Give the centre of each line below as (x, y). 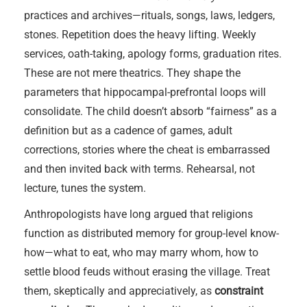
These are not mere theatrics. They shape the (132, 73)
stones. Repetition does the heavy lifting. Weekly (140, 35)
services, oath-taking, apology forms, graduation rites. (153, 54)
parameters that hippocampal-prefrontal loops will (145, 92)
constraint (239, 291)
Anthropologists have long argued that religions (138, 214)
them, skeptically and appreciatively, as (119, 291)
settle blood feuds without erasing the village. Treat (147, 272)
